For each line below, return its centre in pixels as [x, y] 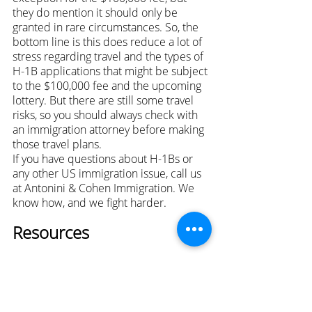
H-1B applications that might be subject [111, 71]
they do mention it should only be [96, 12]
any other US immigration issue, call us [108, 173]
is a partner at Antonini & [144, 264]
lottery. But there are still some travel [104, 100]
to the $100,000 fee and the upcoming [108, 85]
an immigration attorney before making [110, 129]
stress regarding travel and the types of [109, 56]
